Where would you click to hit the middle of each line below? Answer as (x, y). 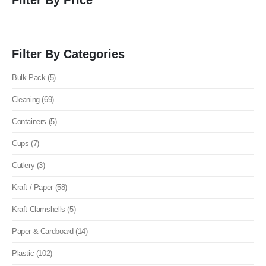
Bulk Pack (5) (34, 77)
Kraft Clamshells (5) (44, 209)
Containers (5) (34, 121)
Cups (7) (26, 143)
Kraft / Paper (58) (39, 187)
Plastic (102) (32, 253)
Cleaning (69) (33, 99)
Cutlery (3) (28, 165)
